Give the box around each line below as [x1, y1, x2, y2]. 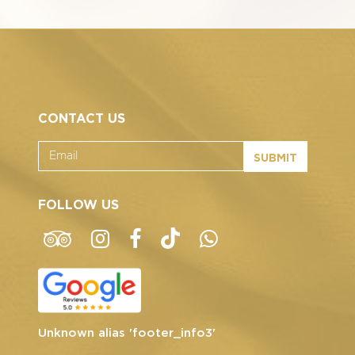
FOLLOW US [37, 193, 119, 212]
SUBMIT [254, 148, 298, 164]
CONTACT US [37, 107, 125, 125]
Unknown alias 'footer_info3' [37, 323, 216, 340]
